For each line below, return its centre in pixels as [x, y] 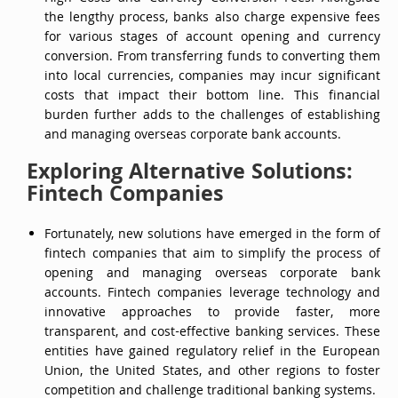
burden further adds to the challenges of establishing [212, 117]
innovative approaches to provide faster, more [212, 314]
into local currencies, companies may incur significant [212, 78]
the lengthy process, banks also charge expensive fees [212, 19]
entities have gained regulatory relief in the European [212, 353]
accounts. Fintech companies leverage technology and [212, 295]
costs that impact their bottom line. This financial [212, 97]
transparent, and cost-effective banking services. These [212, 334]
